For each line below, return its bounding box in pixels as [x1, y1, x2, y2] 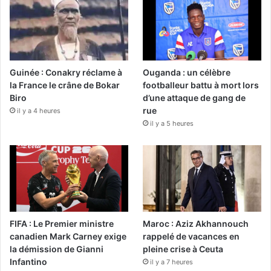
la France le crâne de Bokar [10, 80, 120, 91]
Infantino [10, 256, 47, 267]
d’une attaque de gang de [143, 93, 246, 103]
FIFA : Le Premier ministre [10, 218, 114, 229]
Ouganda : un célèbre [143, 67, 231, 78]
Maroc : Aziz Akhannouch [143, 218, 249, 229]
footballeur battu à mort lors [143, 80, 260, 91]
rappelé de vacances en [143, 231, 240, 242]
